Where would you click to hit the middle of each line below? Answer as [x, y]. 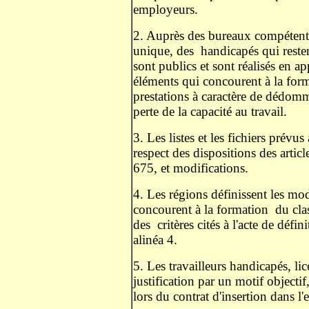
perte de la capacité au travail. [212, 111]
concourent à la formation [201, 209]
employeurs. [167, 9]
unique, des [163, 51]
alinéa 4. [157, 240]
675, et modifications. [192, 168]
